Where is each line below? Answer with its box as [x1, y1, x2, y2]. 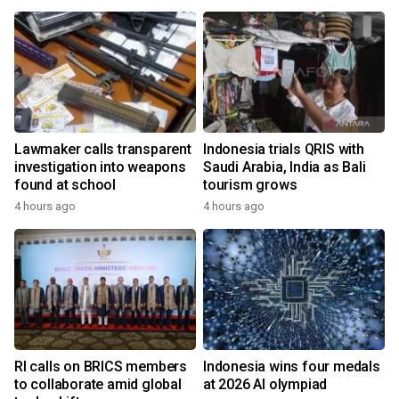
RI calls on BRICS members [14, 358, 187, 376]
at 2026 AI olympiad [203, 376, 328, 394]
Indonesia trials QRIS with [203, 141, 364, 159]
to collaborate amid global [14, 376, 182, 394]
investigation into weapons [14, 159, 186, 176]
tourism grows [203, 176, 297, 194]
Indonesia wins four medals [203, 358, 380, 376]
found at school [14, 176, 116, 194]
